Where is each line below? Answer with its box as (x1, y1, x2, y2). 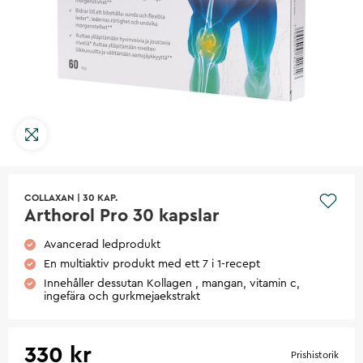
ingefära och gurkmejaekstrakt (44, 290, 200, 302)
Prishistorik (291, 349, 339, 360)
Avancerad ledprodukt (44, 238, 160, 250)
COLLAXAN (24, 192, 75, 203)
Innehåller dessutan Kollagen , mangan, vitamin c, (44, 277, 300, 289)
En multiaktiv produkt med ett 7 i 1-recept (44, 258, 260, 270)
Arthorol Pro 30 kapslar (24, 206, 220, 224)
